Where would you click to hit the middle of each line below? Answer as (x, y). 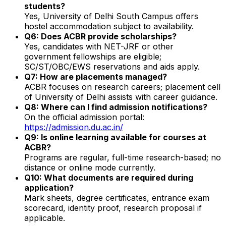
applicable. (45, 218)
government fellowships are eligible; (93, 56)
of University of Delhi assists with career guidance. (121, 97)
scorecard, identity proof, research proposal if (113, 208)
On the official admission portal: (84, 117)
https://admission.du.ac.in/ (74, 127)
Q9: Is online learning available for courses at (115, 137)
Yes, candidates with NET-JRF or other (99, 46)
